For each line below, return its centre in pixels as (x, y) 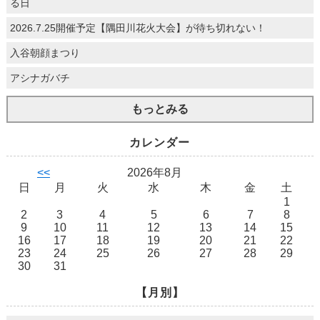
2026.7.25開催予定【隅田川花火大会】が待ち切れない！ (137, 28)
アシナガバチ (40, 78)
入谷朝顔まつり (45, 53)
